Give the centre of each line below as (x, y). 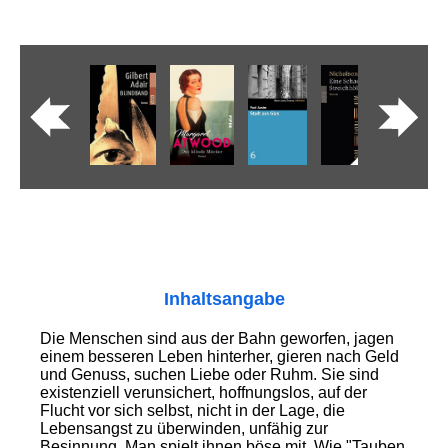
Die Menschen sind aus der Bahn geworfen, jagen (217, 339)
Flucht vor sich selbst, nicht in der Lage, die (192, 411)
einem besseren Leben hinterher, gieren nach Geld (219, 357)
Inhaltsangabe (224, 299)
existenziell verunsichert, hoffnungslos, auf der (203, 393)
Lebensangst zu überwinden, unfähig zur (184, 429)
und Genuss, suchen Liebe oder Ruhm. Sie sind (209, 375)
